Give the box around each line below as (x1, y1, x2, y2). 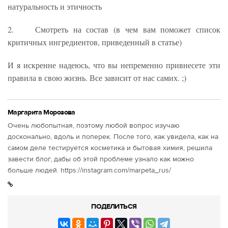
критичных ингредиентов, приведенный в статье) (8, 36, 182, 47)
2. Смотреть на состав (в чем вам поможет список (8, 23, 220, 35)
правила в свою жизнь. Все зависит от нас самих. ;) (8, 72, 186, 83)
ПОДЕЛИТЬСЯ (91, 202, 137, 211)
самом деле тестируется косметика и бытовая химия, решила (8, 143, 212, 152)
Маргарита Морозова (8, 107, 75, 117)
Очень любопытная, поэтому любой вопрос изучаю (8, 121, 180, 130)
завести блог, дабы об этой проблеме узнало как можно (8, 154, 194, 163)
